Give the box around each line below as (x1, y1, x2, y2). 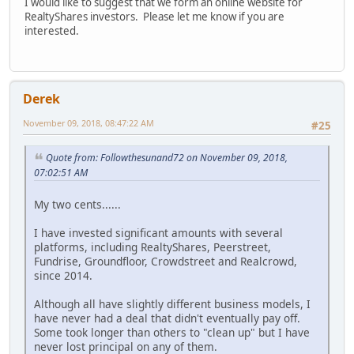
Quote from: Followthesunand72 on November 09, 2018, (46, 150, 288, 164)
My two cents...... (34, 196, 121, 212)
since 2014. (34, 267, 92, 283)
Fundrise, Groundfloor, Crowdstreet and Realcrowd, (34, 253, 297, 269)
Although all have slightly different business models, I (34, 296, 311, 311)
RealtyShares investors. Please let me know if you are (24, 9, 284, 24)
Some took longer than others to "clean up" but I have (34, 324, 310, 340)
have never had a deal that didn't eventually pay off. (34, 310, 303, 326)
